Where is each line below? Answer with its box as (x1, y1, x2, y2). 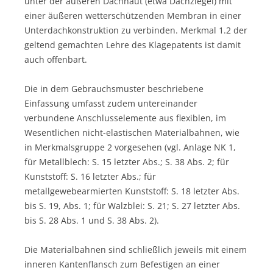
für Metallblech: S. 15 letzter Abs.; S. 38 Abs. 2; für (24, 155, 229, 168)
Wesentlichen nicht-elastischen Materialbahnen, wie (24, 126, 239, 138)
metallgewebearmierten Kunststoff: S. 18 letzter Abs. (24, 185, 239, 197)
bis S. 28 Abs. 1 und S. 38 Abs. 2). (24, 214, 159, 226)
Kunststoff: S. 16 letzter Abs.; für (24, 170, 156, 182)
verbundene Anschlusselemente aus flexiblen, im (24, 112, 226, 124)
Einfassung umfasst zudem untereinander (24, 97, 197, 109)
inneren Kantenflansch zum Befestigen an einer (24, 258, 220, 270)
